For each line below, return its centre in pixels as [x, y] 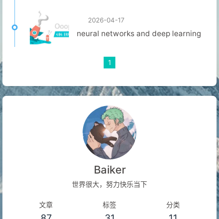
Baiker [109, 170]
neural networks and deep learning [139, 33]
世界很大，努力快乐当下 [109, 184]
